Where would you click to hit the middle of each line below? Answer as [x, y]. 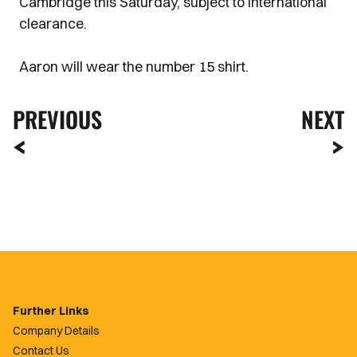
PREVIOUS [57, 119]
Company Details [56, 330]
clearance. [55, 24]
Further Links [51, 311]
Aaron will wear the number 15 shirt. [134, 67]
